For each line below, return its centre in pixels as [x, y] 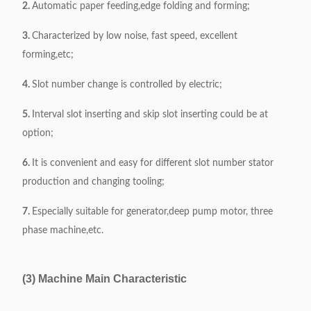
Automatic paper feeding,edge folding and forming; [141, 6]
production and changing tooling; [93, 182]
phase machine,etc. [63, 230]
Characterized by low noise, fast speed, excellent [135, 36]
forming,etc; [48, 55]
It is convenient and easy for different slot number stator [153, 163]
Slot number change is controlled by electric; [127, 85]
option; [38, 133]
